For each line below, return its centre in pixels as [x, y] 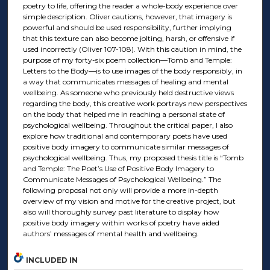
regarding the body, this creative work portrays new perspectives [135, 104]
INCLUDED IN [52, 260]
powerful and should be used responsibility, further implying [127, 28]
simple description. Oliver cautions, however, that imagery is [127, 17]
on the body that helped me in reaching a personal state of [124, 115]
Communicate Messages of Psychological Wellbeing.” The [122, 180]
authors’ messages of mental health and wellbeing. [111, 234]
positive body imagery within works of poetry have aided [121, 223]
